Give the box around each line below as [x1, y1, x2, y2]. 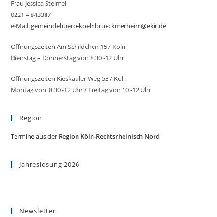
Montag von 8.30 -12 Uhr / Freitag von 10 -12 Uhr [11, 85, 152, 94]
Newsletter [19, 206, 56, 215]
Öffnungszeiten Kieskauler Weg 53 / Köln [11, 74, 127, 83]
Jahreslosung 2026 [19, 159, 80, 169]
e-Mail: [11, 21, 31, 30]
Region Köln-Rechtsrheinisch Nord [59, 131, 160, 140]
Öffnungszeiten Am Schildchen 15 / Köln [11, 42, 126, 51]
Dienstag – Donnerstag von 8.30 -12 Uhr [11, 53, 124, 62]
